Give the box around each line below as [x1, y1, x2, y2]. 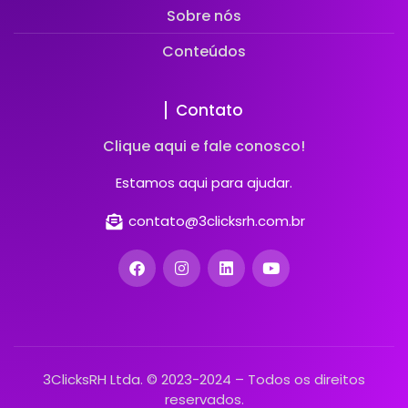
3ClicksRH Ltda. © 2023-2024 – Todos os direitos [43, 370, 365, 390]
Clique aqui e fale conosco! [103, 136, 305, 158]
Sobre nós [167, 5, 241, 27]
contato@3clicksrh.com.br [127, 211, 305, 231]
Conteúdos [162, 41, 246, 63]
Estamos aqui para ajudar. [116, 173, 292, 193]
